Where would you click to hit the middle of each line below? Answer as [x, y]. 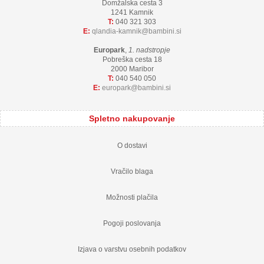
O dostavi [132, 145]
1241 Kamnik [132, 12]
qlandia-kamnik [116, 31]
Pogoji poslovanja [132, 223]
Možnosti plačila [132, 197]
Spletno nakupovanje [132, 118]
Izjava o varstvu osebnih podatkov [132, 249]
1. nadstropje [149, 50]
